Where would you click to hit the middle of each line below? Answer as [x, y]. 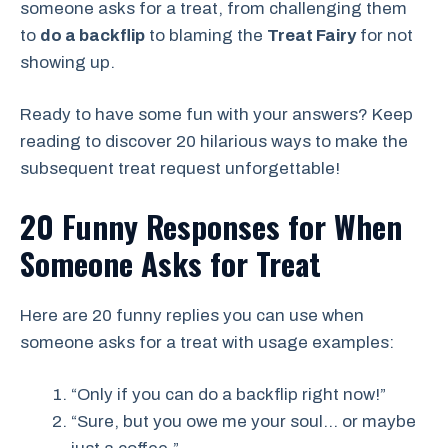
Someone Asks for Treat [170, 262]
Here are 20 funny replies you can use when [192, 315]
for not [384, 35]
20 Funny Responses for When [211, 225]
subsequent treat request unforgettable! [180, 169]
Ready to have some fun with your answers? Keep [216, 115]
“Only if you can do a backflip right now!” [228, 395]
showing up [65, 62]
